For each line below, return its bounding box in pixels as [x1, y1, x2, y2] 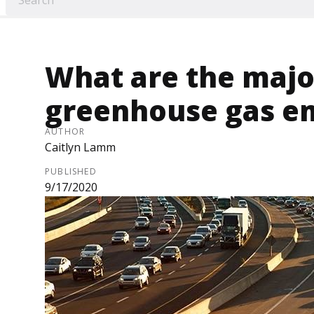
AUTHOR [45, 125, 86, 138]
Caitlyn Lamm [45, 139, 116, 156]
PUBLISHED [45, 165, 97, 178]
